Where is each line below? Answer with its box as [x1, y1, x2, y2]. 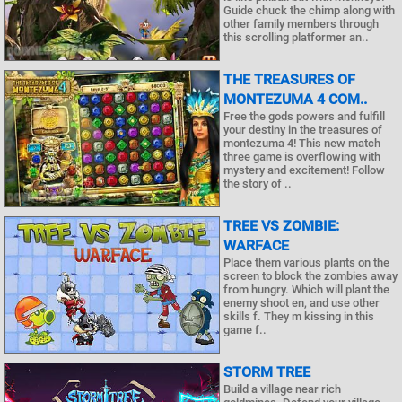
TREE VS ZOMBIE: [223, 216, 339, 234]
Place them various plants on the [223, 255, 389, 269]
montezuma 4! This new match [223, 135, 380, 150]
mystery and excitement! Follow [223, 162, 385, 177]
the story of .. [223, 176, 292, 190]
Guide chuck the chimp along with [223, 3, 395, 17]
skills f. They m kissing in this [223, 309, 374, 323]
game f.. [223, 322, 267, 336]
